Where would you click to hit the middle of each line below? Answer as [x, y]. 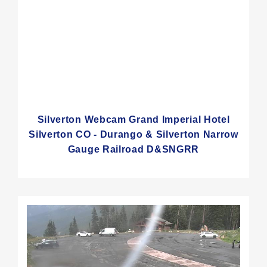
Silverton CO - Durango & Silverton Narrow [133, 134]
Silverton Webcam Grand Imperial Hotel [133, 119]
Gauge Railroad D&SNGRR [133, 149]
